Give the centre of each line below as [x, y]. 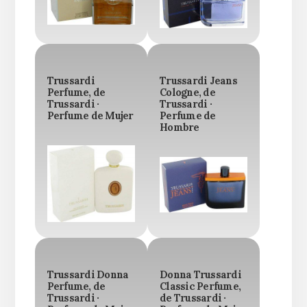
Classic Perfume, [200, 286]
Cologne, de [187, 92]
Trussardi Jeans [198, 81]
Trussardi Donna [88, 274]
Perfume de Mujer [90, 115]
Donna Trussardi [200, 274]
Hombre [180, 127]
